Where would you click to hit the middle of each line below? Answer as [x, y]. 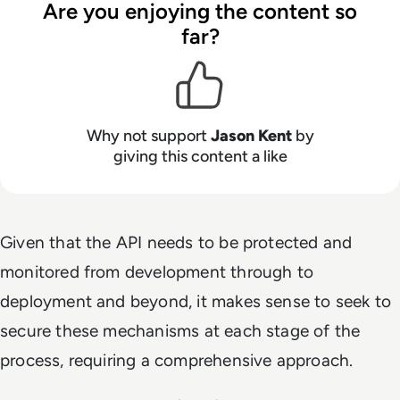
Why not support [148, 135]
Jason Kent [251, 135]
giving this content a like [200, 156]
